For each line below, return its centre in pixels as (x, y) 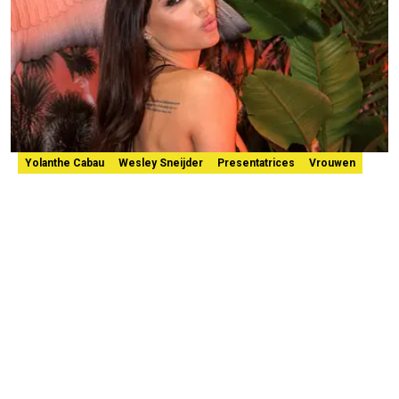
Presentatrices (256, 163)
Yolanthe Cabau (65, 163)
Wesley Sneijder (161, 163)
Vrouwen (332, 163)
